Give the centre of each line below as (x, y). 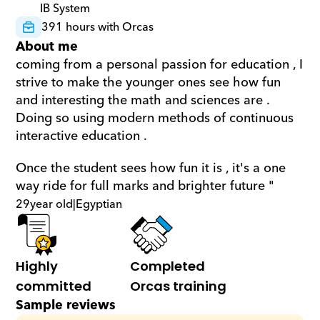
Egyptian (99, 204)
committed (54, 286)
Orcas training (179, 286)
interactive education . (85, 136)
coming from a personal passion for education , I (160, 65)
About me (47, 47)
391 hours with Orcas (98, 27)
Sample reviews (66, 305)
